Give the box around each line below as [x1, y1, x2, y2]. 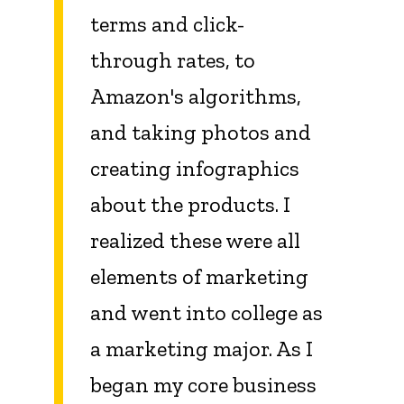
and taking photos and [90, 119, 311, 146]
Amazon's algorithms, [90, 83, 301, 110]
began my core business [90, 372, 317, 399]
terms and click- [90, 11, 244, 38]
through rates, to [90, 47, 255, 74]
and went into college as [90, 299, 323, 326]
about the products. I [90, 191, 290, 218]
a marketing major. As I [90, 335, 313, 363]
